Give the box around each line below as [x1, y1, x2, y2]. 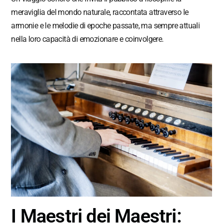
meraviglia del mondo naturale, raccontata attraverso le [11, 7, 189, 17]
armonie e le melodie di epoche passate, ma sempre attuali [11, 20, 200, 30]
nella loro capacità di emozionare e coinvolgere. [11, 34, 164, 44]
